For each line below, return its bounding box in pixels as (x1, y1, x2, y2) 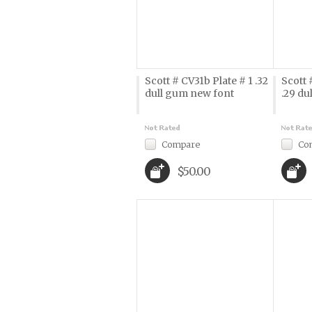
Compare (161, 139, 200, 150)
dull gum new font (144, 87, 234, 100)
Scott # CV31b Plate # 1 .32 (144, 75, 268, 87)
